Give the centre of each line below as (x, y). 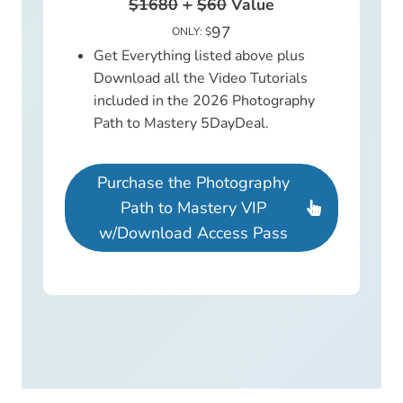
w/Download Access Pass (193, 233)
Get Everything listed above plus (199, 56)
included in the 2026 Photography (204, 101)
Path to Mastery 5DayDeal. (181, 124)
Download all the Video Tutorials (201, 79)
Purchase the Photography (193, 183)
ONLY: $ (192, 32)
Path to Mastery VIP (193, 208)
